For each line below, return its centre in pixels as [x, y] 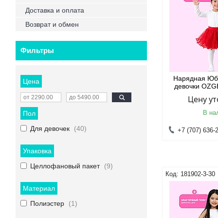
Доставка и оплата [55, 10]
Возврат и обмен [52, 24]
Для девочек [50, 128]
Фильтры [37, 50]
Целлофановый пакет [65, 166]
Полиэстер [47, 203]
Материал [39, 188]
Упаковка [37, 151]
